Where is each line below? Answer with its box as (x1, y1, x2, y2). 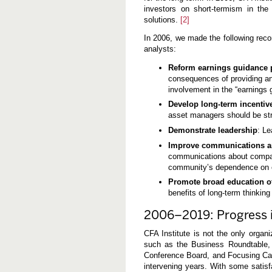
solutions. (144, 15, 180, 24)
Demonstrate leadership (168, 126, 257, 135)
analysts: (144, 44, 176, 53)
